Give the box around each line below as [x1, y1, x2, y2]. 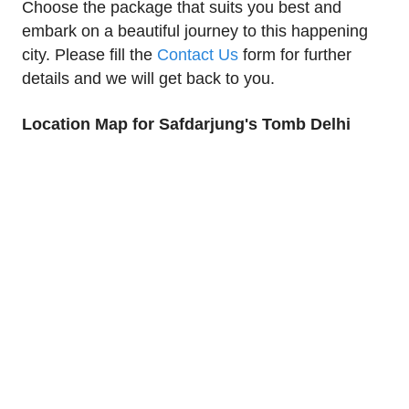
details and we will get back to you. [22, 69, 275, 89]
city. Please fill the [22, 46, 157, 65]
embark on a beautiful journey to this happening [22, 22, 368, 41]
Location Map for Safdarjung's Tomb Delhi [22, 115, 351, 134]
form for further [238, 46, 351, 65]
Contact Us [157, 46, 238, 65]
